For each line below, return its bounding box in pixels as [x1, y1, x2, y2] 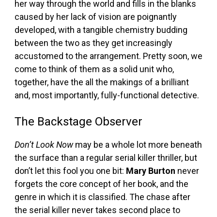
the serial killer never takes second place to [15, 205, 180, 216]
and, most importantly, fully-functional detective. [15, 90, 199, 101]
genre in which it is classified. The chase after [15, 192, 190, 202]
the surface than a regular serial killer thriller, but [15, 153, 197, 163]
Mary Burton [126, 166, 175, 176]
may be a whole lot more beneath [73, 139, 202, 150]
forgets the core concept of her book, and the [15, 179, 188, 189]
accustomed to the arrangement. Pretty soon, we [15, 51, 202, 62]
